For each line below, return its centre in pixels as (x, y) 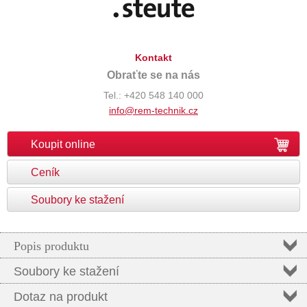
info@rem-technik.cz (153, 110)
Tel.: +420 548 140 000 (153, 95)
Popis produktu (51, 246)
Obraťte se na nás (153, 75)
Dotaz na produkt (61, 297)
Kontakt (153, 58)
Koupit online (63, 144)
